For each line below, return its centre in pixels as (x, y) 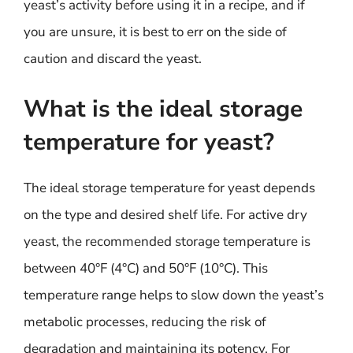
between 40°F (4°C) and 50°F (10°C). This (146, 268)
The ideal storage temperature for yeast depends (169, 188)
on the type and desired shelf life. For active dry (165, 214)
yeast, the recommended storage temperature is (167, 241)
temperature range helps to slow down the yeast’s (174, 295)
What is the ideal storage (163, 109)
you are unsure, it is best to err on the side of (155, 32)
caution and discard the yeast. (113, 59)
